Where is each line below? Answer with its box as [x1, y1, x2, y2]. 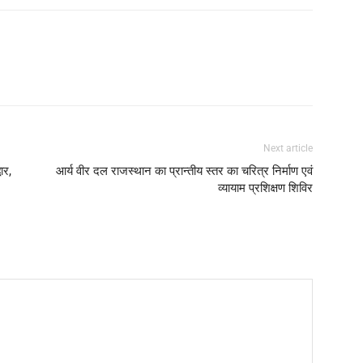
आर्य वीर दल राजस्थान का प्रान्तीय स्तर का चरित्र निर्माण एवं [56, 163, 313, 178]
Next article [263, 142, 313, 154]
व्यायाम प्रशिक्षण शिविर [218, 180, 313, 195]
